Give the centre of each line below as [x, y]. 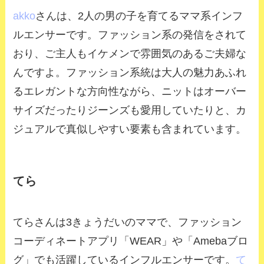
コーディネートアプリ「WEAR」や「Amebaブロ [131, 241]
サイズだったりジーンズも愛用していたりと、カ [130, 110]
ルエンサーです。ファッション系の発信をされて [130, 35]
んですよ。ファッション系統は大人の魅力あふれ [130, 73]
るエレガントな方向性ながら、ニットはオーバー [130, 92]
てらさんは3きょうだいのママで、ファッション [128, 222]
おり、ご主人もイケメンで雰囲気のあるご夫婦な [130, 54]
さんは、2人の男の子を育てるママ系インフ [139, 16]
